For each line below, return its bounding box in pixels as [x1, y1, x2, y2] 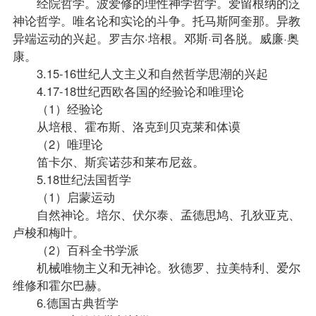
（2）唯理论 [12, 135, 103, 152]
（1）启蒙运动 [12, 188, 115, 205]
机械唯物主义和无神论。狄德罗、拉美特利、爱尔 [12, 258, 300, 276]
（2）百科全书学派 [12, 241, 139, 258]
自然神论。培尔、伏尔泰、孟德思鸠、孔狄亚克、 [12, 205, 300, 223]
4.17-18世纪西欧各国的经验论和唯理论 [12, 82, 244, 99]
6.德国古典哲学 [12, 293, 119, 311]
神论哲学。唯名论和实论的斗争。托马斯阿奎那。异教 [12, 11, 300, 29]
